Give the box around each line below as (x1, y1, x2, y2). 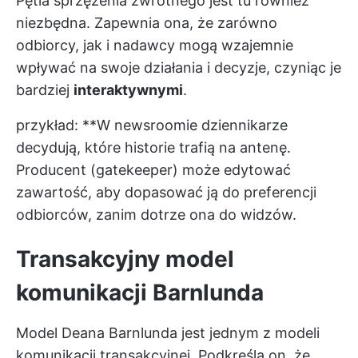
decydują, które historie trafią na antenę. (16, 139, 291, 156)
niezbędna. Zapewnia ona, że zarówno (16, 14, 277, 31)
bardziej (16, 82, 74, 98)
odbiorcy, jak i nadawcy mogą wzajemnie (16, 37, 293, 54)
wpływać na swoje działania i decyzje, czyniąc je (16, 59, 341, 76)
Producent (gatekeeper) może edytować (16, 161, 291, 178)
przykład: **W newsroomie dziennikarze (16, 117, 288, 133)
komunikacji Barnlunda (16, 279, 264, 306)
